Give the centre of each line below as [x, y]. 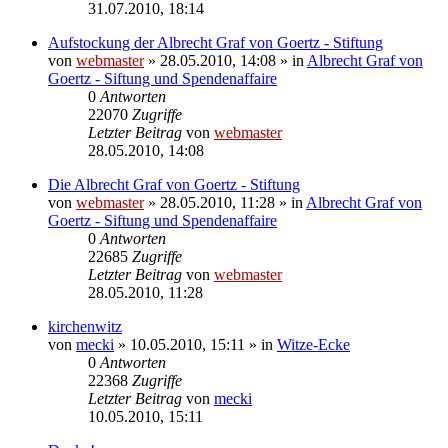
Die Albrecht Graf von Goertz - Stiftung [174, 184]
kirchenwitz [85, 326]
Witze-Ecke [313, 344]
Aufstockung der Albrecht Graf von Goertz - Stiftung [215, 42]
